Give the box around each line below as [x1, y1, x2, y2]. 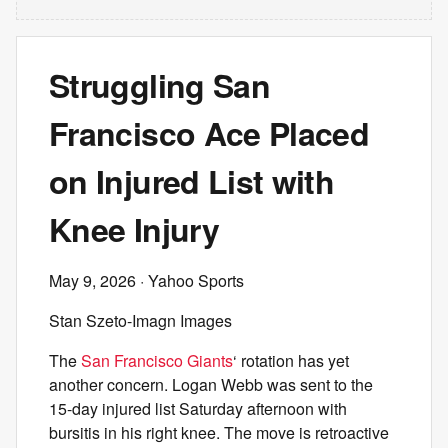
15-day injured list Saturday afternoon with [49, 397, 347, 420]
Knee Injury [49, 206, 219, 252]
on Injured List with [49, 158, 335, 204]
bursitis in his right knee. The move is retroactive [49, 421, 389, 444]
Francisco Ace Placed [49, 110, 370, 156]
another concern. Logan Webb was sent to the [49, 373, 373, 396]
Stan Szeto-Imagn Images [49, 309, 232, 332]
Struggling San [49, 62, 271, 108]
